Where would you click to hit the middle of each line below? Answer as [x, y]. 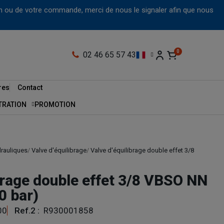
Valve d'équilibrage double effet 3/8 [142, 150]
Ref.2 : [28, 211]
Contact [30, 88]
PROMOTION [55, 105]
